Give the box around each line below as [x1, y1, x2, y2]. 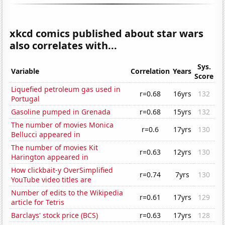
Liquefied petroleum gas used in [11, 84, 121, 94]
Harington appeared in [11, 152, 89, 162]
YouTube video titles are [11, 175, 92, 185]
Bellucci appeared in [11, 130, 81, 140]
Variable [11, 66, 40, 76]
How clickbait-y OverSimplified [11, 165, 114, 175]
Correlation [131, 66, 170, 76]
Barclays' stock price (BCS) [11, 210, 98, 220]
